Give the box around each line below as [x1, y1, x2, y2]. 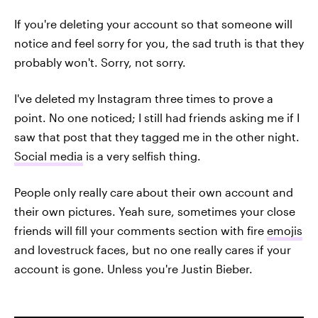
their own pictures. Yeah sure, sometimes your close [14, 204, 295, 218]
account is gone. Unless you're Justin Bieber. [14, 262, 253, 275]
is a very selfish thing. [83, 149, 201, 163]
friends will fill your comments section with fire [14, 224, 267, 237]
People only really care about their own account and [14, 185, 293, 199]
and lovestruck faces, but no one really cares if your [14, 243, 291, 256]
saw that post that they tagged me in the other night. [14, 130, 300, 143]
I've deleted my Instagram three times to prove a [14, 92, 273, 105]
